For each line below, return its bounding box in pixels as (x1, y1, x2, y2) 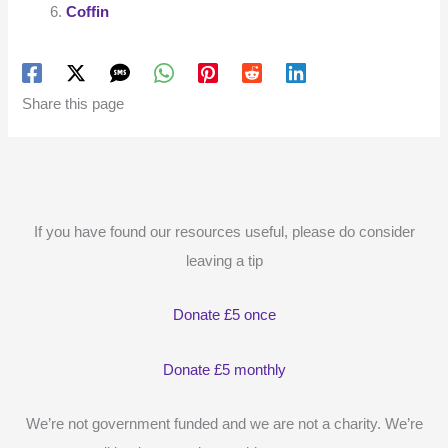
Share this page (22, 95, 125, 112)
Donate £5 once (172, 307, 276, 324)
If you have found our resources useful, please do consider (33, 223, 415, 240)
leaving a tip (185, 252, 263, 269)
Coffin (66, 3, 110, 20)
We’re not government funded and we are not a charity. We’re (25, 416, 423, 433)
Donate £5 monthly (162, 361, 286, 378)
